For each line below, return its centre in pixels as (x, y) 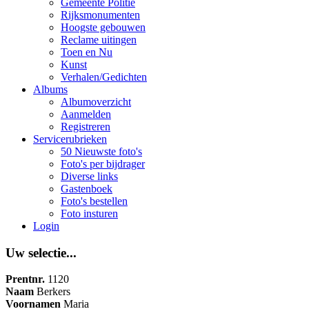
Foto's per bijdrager (103, 164)
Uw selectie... (41, 252)
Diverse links (89, 176)
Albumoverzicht (96, 102)
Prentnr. (25, 279)
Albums (50, 89)
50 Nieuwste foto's (101, 151)
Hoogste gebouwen (103, 27)
